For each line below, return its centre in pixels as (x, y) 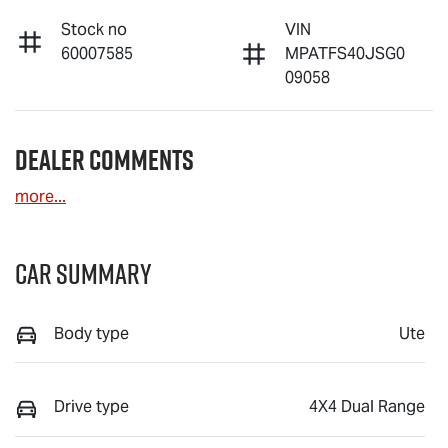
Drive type (91, 407)
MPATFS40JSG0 (345, 53)
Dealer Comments (104, 159)
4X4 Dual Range (367, 407)
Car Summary (83, 273)
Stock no (94, 29)
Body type (91, 333)
